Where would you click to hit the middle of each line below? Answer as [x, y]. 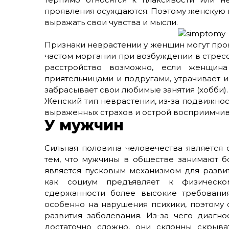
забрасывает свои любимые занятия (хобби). [136, 90]
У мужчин [84, 125]
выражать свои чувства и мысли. [111, 22]
